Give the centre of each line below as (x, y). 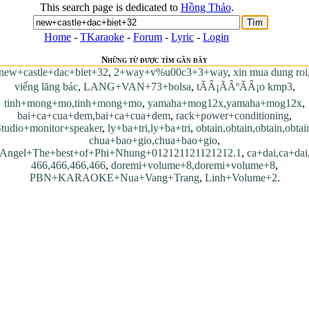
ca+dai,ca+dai (277, 153)
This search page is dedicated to (110, 7)
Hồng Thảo (206, 7)
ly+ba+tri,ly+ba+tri (149, 128)
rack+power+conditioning (232, 116)
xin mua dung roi (270, 72)
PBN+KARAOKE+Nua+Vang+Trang (114, 178)
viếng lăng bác (46, 87)
